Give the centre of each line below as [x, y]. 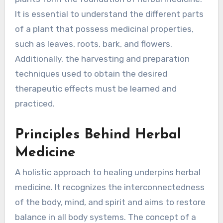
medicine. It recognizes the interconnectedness [110, 187]
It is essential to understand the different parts [109, 14]
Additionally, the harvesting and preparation [102, 58]
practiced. [35, 103]
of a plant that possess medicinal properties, [104, 29]
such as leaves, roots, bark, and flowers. [93, 44]
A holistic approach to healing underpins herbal [108, 172]
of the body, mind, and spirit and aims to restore [110, 202]
